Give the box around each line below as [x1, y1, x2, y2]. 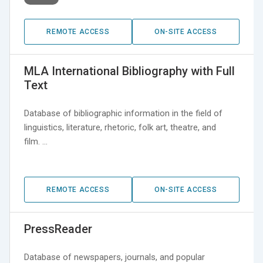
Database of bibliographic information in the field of [24, 108, 222, 119]
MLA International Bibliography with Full [24, 64, 235, 79]
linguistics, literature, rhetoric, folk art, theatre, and [24, 122, 216, 133]
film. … [24, 136, 48, 147]
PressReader [24, 222, 92, 237]
